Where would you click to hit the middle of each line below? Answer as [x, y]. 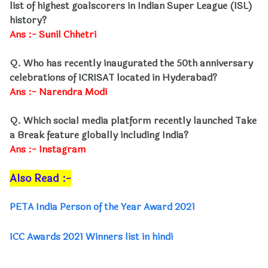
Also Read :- [40, 178]
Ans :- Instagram [48, 149]
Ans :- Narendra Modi [58, 92]
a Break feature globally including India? [99, 135]
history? [28, 20]
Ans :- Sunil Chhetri [53, 34]
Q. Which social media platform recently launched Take [133, 121]
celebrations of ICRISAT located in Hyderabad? [113, 77]
